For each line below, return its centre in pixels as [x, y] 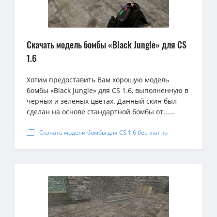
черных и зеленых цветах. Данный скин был [102, 101]
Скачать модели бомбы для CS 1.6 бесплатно [103, 133]
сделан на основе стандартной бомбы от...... [101, 112]
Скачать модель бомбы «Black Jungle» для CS [107, 45]
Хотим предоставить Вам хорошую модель [98, 80]
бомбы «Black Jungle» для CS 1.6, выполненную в [108, 91]
